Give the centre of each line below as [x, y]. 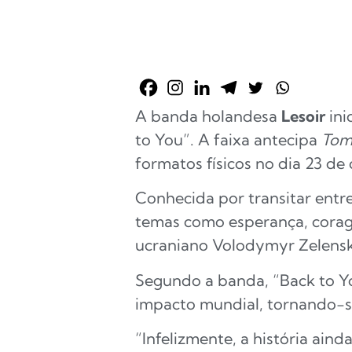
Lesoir [303, 116]
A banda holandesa [208, 116]
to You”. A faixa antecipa [228, 139]
